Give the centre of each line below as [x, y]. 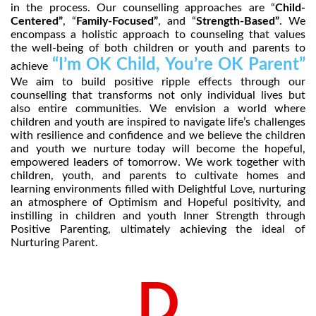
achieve [31, 66]
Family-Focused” [117, 21]
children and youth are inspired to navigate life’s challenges [158, 122]
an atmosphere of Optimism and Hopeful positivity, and [158, 202]
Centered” [37, 21]
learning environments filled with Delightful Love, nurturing [158, 189]
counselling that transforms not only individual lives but [158, 95]
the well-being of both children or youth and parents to [158, 48]
